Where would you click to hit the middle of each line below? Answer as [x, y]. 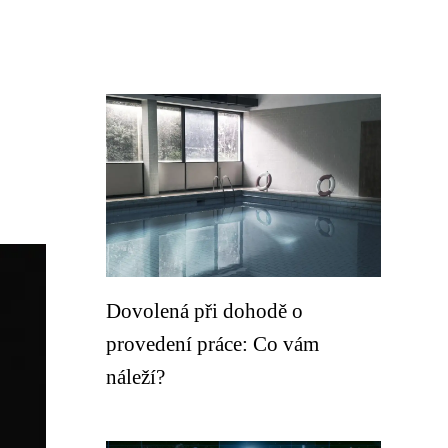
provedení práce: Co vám [212, 343]
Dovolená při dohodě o [204, 310]
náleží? [135, 376]
